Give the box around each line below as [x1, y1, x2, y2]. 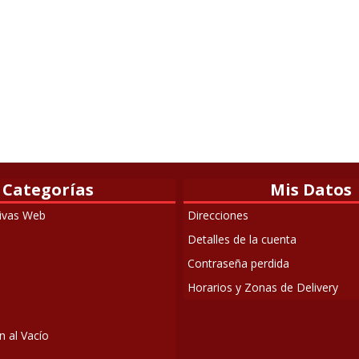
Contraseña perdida [188, 256, 289, 272]
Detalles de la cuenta [188, 232, 296, 248]
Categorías [2, 179, 94, 201]
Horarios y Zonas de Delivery [188, 280, 338, 296]
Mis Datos [270, 179, 353, 201]
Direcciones [188, 208, 248, 224]
